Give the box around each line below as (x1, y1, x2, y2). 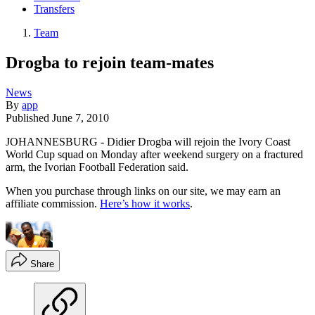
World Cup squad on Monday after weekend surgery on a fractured (6, 148, 303, 160)
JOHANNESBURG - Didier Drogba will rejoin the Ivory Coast (6, 135, 290, 148)
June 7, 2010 (52, 111, 109, 124)
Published (6, 111, 52, 124)
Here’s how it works (100, 197, 190, 210)
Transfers (34, 3, 75, 15)
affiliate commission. (6, 197, 100, 210)
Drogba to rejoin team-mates (6, 53, 214, 72)
